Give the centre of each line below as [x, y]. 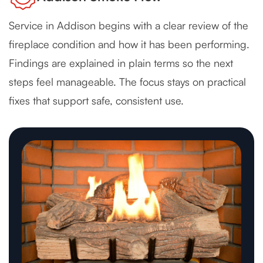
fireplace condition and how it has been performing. [129, 44]
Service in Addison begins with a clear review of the [129, 25]
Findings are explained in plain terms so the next [121, 63]
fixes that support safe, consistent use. [96, 100]
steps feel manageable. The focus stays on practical [127, 82]
